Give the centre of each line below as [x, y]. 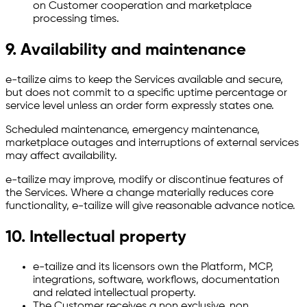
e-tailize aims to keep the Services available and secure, [144, 80]
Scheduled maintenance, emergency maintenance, [133, 130]
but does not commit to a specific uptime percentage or [146, 93]
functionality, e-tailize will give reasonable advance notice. [150, 206]
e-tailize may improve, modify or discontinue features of [144, 180]
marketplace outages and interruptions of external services [152, 143]
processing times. [76, 20]
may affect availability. [61, 156]
